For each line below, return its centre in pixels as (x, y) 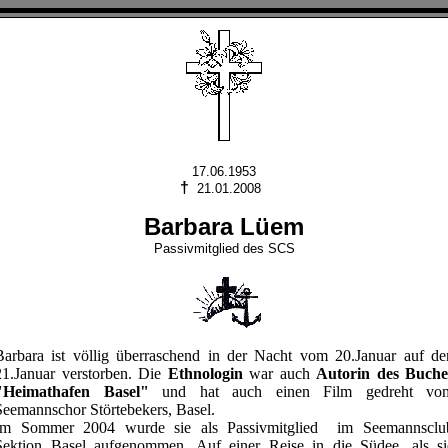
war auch (279, 373)
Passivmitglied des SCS (224, 248)
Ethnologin (205, 373)
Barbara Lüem (224, 226)
